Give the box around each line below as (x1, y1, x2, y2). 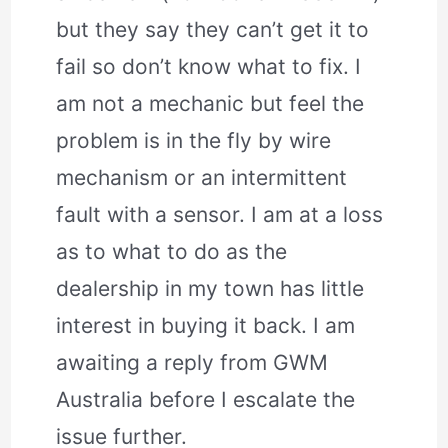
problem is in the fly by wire (56, 127, 332, 153)
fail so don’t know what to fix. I (56, 53, 362, 79)
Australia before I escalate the (56, 386, 356, 412)
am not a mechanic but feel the (56, 90, 365, 116)
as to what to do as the (56, 238, 288, 264)
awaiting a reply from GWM (56, 349, 329, 375)
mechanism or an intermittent (56, 164, 348, 190)
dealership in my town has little (56, 275, 365, 301)
